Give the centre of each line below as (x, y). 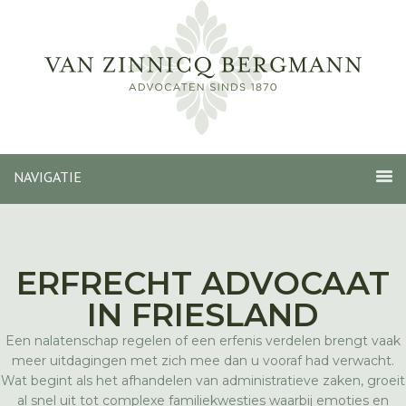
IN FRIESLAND (203, 315)
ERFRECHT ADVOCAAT (203, 283)
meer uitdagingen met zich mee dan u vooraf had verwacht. (203, 361)
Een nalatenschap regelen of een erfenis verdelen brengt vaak (203, 341)
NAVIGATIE (48, 177)
